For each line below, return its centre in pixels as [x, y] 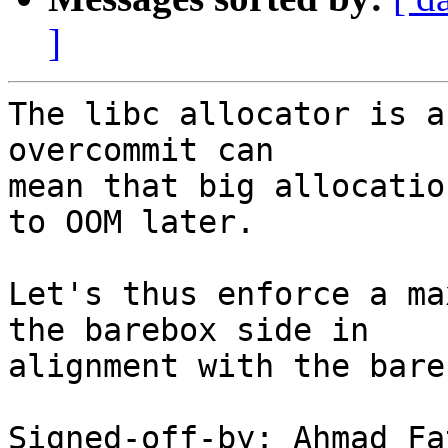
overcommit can [141, 150]
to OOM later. [131, 222]
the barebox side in [188, 330]
